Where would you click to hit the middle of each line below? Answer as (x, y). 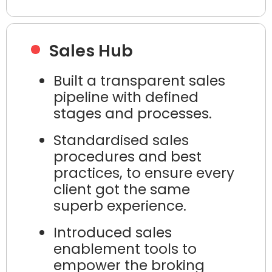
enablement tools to (125, 249)
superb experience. (120, 206)
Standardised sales (121, 141)
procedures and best (128, 157)
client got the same (122, 190)
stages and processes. (133, 113)
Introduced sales (113, 233)
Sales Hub (91, 50)
